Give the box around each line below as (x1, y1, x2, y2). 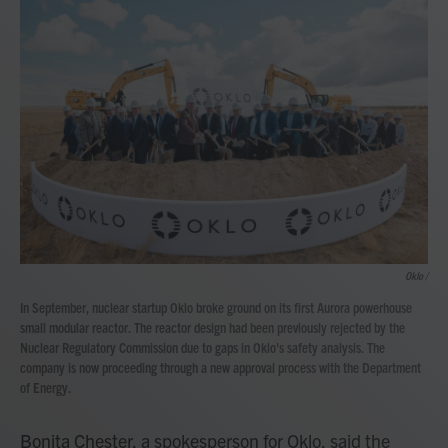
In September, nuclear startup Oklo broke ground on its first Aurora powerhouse (20, 298, 412, 317)
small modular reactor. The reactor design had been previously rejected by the (20, 318, 405, 337)
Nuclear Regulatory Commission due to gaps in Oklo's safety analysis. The (20, 338, 385, 357)
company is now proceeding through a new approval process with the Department (20, 358, 421, 377)
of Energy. (20, 378, 71, 397)
